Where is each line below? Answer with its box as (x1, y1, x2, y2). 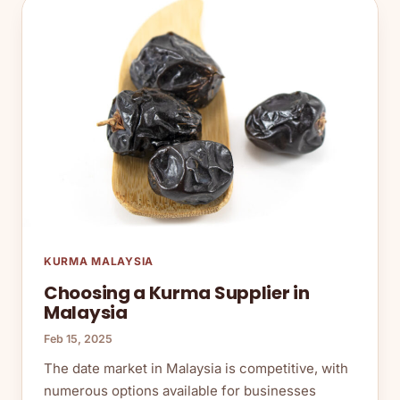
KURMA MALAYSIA (44, 254, 154, 268)
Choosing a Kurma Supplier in (44, 279, 310, 305)
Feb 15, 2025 (44, 331, 112, 346)
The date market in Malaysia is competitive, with (44, 359, 348, 377)
